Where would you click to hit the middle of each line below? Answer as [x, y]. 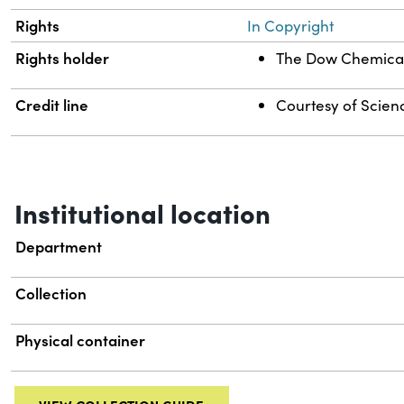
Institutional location [142, 212]
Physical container [81, 340]
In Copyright [291, 26]
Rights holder [63, 58]
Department [59, 247]
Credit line [52, 105]
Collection [51, 294]
